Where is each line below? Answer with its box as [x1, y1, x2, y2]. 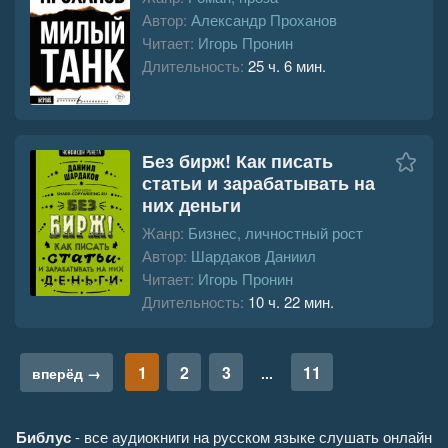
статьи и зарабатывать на [142, 169, 375, 196]
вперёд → [32, 362, 101, 383]
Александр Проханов [191, 8, 337, 30]
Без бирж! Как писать [142, 147, 333, 174]
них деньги [142, 191, 241, 218]
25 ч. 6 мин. [248, 54, 326, 76]
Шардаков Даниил [191, 244, 316, 266]
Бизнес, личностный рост [188, 221, 363, 243]
